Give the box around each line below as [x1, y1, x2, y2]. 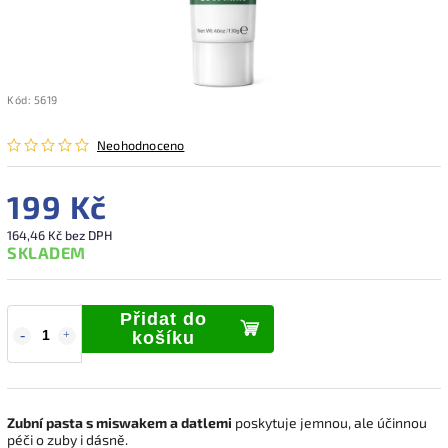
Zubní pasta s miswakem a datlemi [7, 413, 232, 431]
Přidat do [120, 308, 207, 329]
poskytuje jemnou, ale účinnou [232, 413, 427, 431]
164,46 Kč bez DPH [7, 226, 112, 243]
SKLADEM [7, 242, 86, 262]
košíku [132, 327, 195, 348]
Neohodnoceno [97, 136, 185, 153]
